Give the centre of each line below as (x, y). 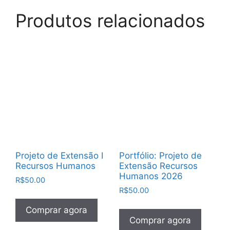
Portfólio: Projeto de (160, 155)
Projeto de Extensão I (59, 155)
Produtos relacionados (110, 21)
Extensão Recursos (158, 166)
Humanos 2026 (151, 176)
